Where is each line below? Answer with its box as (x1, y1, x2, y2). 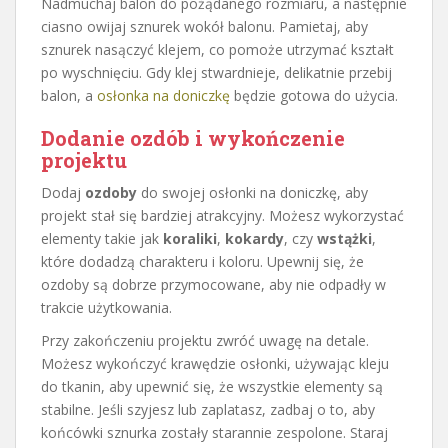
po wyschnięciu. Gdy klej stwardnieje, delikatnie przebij (41, 62, 392, 82)
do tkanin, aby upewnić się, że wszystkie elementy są (41, 376, 383, 396)
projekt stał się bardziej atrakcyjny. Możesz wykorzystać (41, 205, 404, 225)
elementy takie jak (41, 228, 163, 248)
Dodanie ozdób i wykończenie (41, 124, 345, 151)
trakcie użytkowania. (41, 297, 172, 317)
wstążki (317, 228, 372, 248)
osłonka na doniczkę (97, 85, 230, 105)
